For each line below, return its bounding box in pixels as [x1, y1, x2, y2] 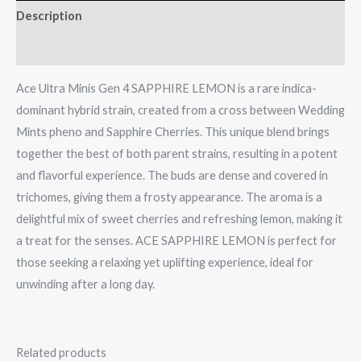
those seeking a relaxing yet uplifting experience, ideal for [16, 255, 313, 270]
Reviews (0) [16, 42, 80, 56]
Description [16, 8, 82, 23]
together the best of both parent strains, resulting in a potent [16, 147, 338, 161]
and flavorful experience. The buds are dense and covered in [16, 168, 328, 183]
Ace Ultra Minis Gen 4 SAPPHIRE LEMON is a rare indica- [16, 81, 317, 96]
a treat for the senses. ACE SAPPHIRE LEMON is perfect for [16, 234, 337, 248]
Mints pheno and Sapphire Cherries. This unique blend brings [16, 125, 330, 139]
